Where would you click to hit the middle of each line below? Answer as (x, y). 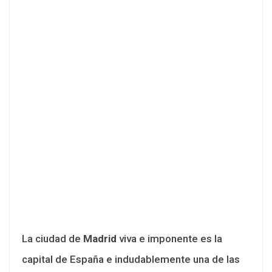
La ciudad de (53, 238)
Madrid (100, 238)
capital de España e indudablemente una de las (131, 259)
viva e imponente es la (169, 238)
